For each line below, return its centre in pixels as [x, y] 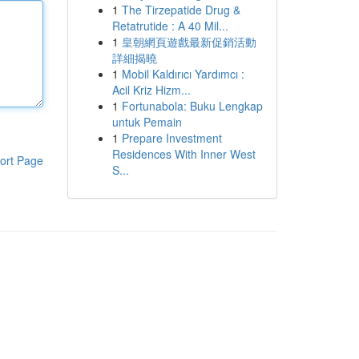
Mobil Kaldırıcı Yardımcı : [183, 74]
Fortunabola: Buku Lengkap [192, 106]
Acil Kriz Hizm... [151, 90]
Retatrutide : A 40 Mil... [170, 26]
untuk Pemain [147, 122]
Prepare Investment [171, 138]
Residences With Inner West [184, 154]
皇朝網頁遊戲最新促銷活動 [189, 42]
